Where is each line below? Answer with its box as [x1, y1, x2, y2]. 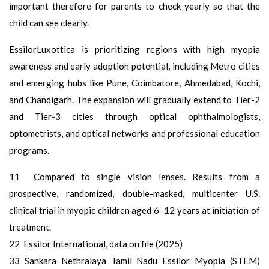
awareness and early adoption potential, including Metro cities [9, 60, 260, 71]
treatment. [9, 221, 51, 232]
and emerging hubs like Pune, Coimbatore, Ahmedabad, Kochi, [9, 77, 260, 88]
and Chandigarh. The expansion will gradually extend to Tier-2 [9, 94, 260, 105]
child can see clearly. [9, 17, 89, 28]
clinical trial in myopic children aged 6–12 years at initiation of [9, 204, 260, 216]
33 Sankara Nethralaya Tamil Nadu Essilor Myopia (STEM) [9, 255, 260, 266]
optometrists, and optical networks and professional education [9, 127, 260, 139]
